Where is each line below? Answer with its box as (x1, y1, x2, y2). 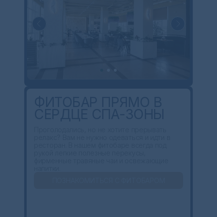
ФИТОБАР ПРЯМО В (34, 94, 162, 110)
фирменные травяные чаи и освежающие (34, 156, 169, 165)
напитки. (34, 164, 61, 172)
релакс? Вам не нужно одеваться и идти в (34, 133, 170, 141)
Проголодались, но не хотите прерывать (34, 125, 167, 134)
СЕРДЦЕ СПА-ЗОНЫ (34, 106, 165, 123)
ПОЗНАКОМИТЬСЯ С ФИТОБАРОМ (52, 176, 165, 185)
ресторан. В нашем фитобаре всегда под (34, 141, 167, 149)
